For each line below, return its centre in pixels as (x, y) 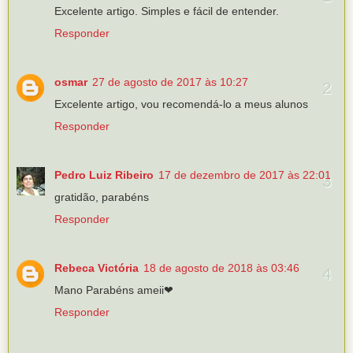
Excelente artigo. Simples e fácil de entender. (167, 11)
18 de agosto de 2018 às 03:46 (221, 268)
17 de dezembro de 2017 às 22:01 (245, 175)
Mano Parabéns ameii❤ (114, 290)
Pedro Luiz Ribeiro (104, 175)
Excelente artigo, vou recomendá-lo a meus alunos (181, 104)
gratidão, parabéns (102, 197)
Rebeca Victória (97, 268)
